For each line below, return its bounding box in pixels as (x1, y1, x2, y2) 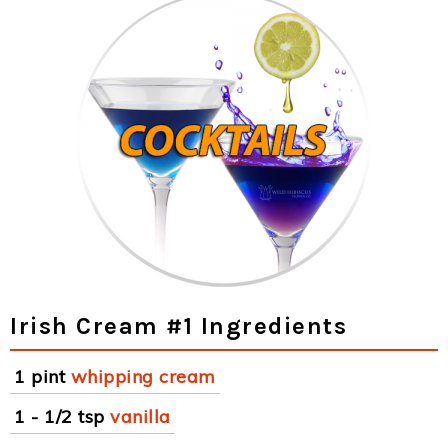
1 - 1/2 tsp (14, 405, 105, 428)
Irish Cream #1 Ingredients (10, 312, 347, 340)
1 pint (14, 365, 65, 388)
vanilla (110, 405, 171, 428)
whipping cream (70, 365, 216, 388)
